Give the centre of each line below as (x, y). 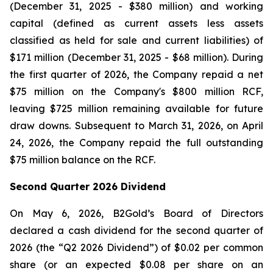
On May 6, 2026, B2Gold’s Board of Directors (136, 213)
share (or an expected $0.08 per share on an (136, 264)
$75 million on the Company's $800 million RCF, (136, 91)
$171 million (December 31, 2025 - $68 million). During (136, 57)
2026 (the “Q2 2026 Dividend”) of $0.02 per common (136, 247)
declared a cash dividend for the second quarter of (136, 230)
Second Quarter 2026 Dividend (88, 186)
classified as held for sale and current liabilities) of (136, 40)
